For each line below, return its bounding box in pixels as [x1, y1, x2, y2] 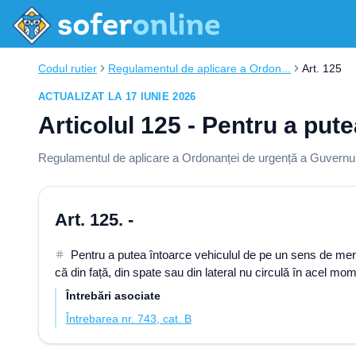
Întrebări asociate [66, 289, 161, 302]
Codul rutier [38, 62, 97, 75]
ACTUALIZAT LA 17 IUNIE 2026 [38, 91, 196, 103]
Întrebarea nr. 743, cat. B [66, 312, 192, 325]
